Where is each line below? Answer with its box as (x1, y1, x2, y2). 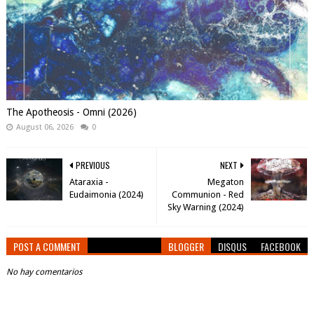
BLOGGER (168, 239, 205, 254)
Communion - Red (172, 189, 245, 200)
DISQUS (218, 239, 247, 254)
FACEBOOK (261, 239, 301, 254)
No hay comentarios (6, 267, 82, 277)
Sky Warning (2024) (168, 202, 245, 212)
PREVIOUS (75, 159, 110, 171)
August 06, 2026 (15, 123, 74, 132)
